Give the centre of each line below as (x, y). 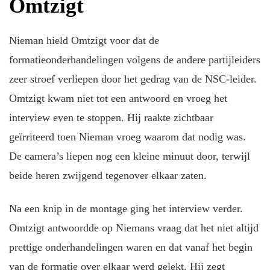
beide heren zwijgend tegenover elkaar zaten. (108, 176)
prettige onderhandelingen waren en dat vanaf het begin (131, 247)
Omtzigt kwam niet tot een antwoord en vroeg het (118, 99)
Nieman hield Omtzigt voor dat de (84, 41)
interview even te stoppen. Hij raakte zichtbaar (111, 118)
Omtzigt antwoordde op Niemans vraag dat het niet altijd (134, 228)
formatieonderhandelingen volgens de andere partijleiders (135, 60)
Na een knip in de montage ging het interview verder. (126, 208)
